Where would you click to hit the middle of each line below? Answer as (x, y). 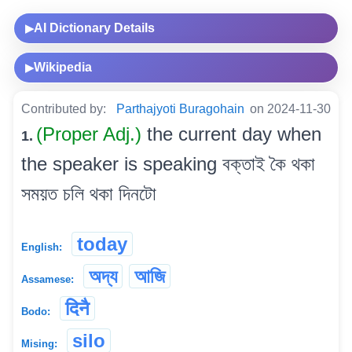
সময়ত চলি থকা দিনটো (89, 193)
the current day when (234, 134)
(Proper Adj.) (92, 134)
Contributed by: (65, 108)
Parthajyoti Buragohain (180, 108)
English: (42, 247)
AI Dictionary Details (94, 27)
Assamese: (48, 279)
